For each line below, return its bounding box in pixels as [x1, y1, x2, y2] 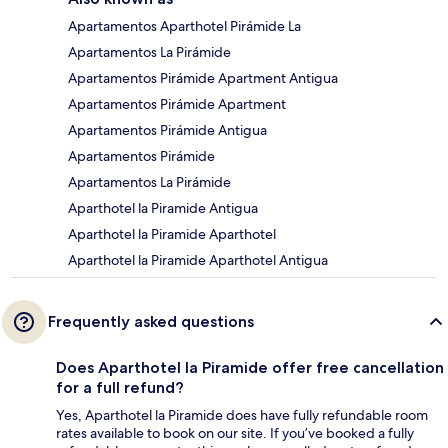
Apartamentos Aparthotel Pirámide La [68, 17, 301, 36]
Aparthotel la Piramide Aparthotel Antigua [68, 251, 328, 270]
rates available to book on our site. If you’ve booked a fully [56, 424, 414, 443]
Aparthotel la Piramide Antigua [68, 199, 258, 218]
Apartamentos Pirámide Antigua [68, 121, 267, 140]
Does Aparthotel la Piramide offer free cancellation [56, 358, 444, 378]
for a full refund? [56, 378, 184, 398]
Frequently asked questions [48, 312, 254, 332]
